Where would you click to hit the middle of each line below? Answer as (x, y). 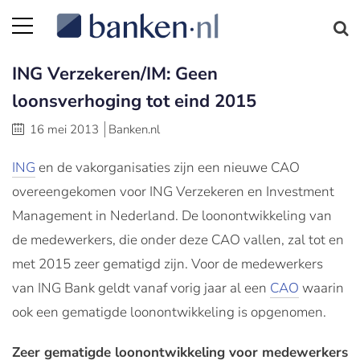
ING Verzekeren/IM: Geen (115, 74)
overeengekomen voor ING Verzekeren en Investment (173, 192)
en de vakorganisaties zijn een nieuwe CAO (168, 168)
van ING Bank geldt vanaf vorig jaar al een (141, 288)
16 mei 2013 (64, 129)
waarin (321, 288)
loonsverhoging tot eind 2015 (134, 101)
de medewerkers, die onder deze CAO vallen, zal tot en (178, 240)
